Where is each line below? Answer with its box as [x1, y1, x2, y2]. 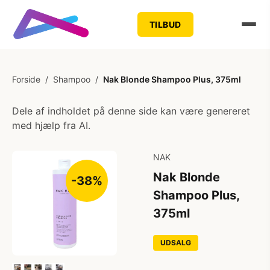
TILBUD [149, 19, 181, 30]
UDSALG [160, 238, 191, 247]
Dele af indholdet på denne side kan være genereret [12, 105, 250, 117]
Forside [12, 74, 40, 84]
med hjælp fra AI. [12, 119, 90, 131]
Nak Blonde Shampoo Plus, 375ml [103, 74, 241, 84]
